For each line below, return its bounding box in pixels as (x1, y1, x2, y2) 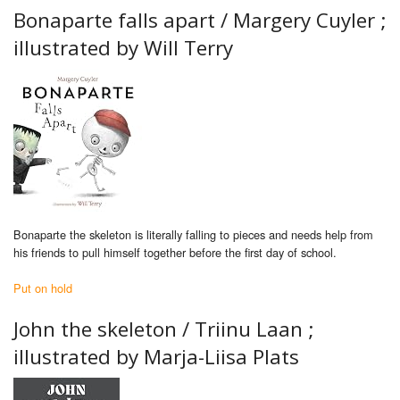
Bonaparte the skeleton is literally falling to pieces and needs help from (13, 226, 373, 244)
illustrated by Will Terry (13, 34, 233, 62)
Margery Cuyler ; (233, 6, 387, 35)
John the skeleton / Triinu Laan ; (13, 315, 314, 344)
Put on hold (13, 279, 72, 297)
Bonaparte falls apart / (13, 6, 233, 35)
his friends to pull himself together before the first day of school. (13, 244, 337, 262)
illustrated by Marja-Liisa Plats (13, 343, 299, 371)
